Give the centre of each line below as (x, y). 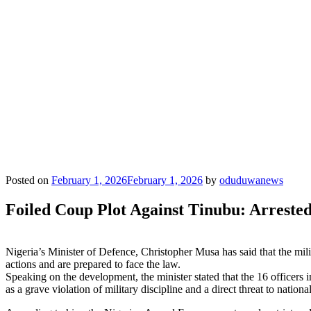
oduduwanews (251, 180)
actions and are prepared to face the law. (93, 264)
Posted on (27, 180)
